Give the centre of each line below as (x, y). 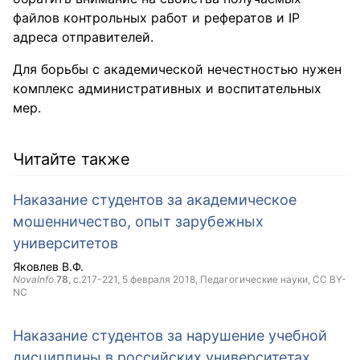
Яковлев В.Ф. (48, 266)
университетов (65, 243)
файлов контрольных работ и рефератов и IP (156, 17)
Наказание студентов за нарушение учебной (170, 335)
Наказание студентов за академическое (155, 199)
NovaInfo (33, 279)
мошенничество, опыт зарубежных (138, 221)
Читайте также (72, 159)
